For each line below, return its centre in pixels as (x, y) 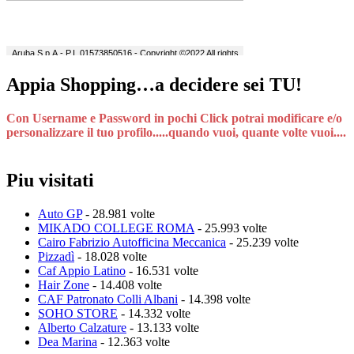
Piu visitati (50, 180)
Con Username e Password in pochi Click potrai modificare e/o (174, 118)
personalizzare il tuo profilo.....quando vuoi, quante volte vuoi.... (176, 132)
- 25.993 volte (231, 228)
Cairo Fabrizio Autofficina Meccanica (132, 242)
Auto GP (60, 213)
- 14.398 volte (214, 299)
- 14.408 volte (126, 284)
